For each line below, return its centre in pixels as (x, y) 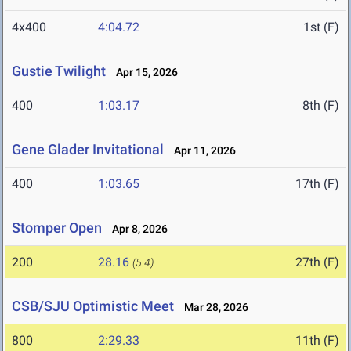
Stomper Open (57, 228)
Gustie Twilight (59, 71)
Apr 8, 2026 (136, 229)
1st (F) (321, 27)
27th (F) (317, 262)
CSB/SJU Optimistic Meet (93, 306)
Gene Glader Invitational (88, 150)
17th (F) (317, 184)
